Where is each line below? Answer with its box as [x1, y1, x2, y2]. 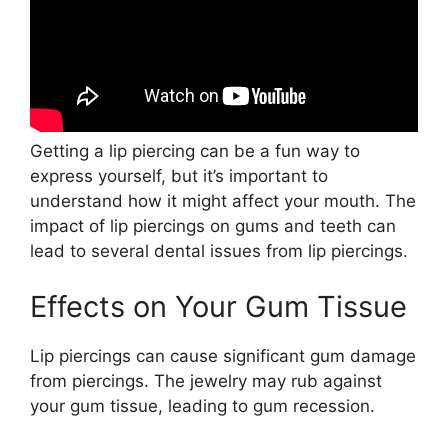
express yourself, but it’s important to [30, 166, 328, 186]
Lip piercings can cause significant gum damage [30, 345, 416, 366]
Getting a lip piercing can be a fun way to [30, 141, 360, 161]
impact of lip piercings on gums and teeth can [30, 216, 396, 236]
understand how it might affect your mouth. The [30, 191, 416, 211]
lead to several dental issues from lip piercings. [30, 241, 408, 261]
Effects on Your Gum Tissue [30, 288, 407, 324]
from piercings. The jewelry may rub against [30, 370, 382, 391]
